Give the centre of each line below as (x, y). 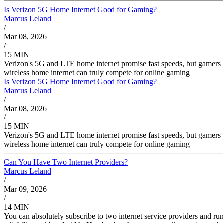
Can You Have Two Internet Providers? (66, 162)
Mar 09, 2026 (25, 189)
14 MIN (17, 207)
